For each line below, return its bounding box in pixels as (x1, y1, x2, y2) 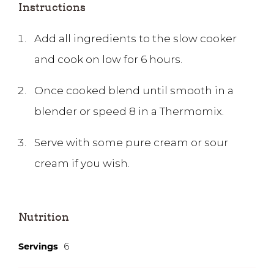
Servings (18, 241, 58, 253)
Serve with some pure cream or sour (34, 136, 228, 149)
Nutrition (18, 210, 69, 224)
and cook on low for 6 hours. (34, 53, 182, 66)
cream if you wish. (34, 157, 130, 170)
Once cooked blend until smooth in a (34, 84, 234, 97)
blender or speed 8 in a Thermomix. (34, 105, 224, 118)
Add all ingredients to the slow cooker (34, 32, 237, 45)
